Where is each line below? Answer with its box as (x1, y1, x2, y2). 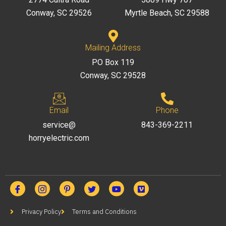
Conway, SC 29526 (26, 8, 92, 18)
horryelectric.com (29, 133, 89, 143)
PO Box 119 (92, 58, 134, 68)
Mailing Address (85, 43, 141, 53)
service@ (42, 120, 76, 130)
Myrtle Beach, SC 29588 (125, 8, 209, 18)
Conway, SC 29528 (80, 71, 146, 81)
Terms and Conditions (72, 207, 137, 216)
